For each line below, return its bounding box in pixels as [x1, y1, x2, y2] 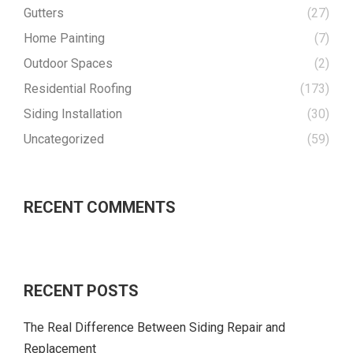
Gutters [24, 6, 64, 20]
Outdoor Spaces [24, 56, 113, 71]
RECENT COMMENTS [24, 198, 176, 217]
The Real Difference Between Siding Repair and [24, 320, 285, 335]
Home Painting [24, 31, 105, 46]
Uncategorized [24, 132, 104, 147]
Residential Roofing [24, 81, 132, 96]
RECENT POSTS [24, 281, 139, 300]
